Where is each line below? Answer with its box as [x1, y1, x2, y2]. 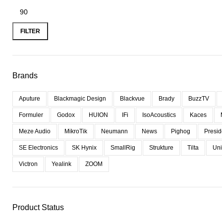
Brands [12, 71, 38, 80]
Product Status [12, 203, 64, 212]
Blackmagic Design [54, 95, 106, 102]
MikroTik [64, 128, 87, 135]
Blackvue [120, 95, 145, 102]
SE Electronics [19, 144, 58, 151]
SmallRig [111, 144, 135, 151]
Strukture [149, 144, 173, 151]
